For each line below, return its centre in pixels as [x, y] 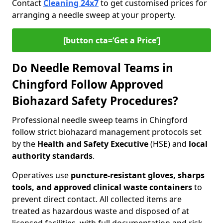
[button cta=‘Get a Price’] [111, 40]
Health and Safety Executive [92, 144]
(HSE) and [168, 144]
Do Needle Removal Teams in [93, 68]
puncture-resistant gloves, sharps [138, 175]
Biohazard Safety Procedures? [95, 101]
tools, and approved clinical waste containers [102, 187]
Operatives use [41, 175]
